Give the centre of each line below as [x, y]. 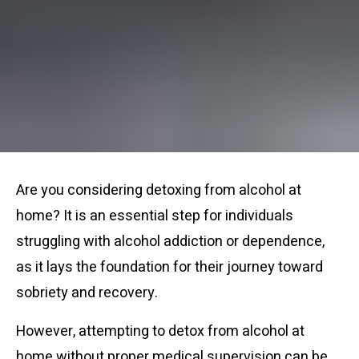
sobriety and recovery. [89, 293]
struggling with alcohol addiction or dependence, [170, 242]
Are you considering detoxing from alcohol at [159, 191]
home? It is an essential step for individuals [155, 216]
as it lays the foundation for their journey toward [169, 268]
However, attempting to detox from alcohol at [160, 332]
